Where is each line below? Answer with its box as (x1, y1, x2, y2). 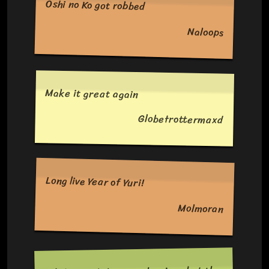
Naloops (187, 22, 224, 41)
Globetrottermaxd (138, 109, 224, 129)
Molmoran (178, 199, 224, 218)
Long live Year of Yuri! (45, 172, 145, 192)
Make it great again (45, 84, 139, 104)
